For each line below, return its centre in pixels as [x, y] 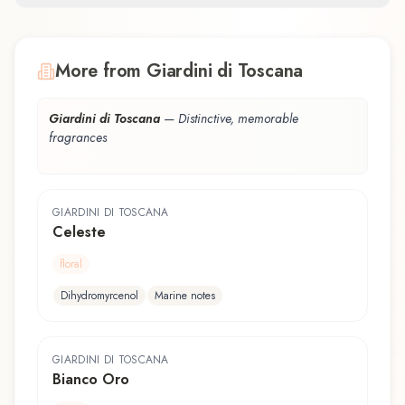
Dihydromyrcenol [99, 295]
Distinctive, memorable [238, 118]
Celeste [79, 231]
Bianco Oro [91, 379]
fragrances [78, 137]
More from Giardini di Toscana [179, 71]
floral [71, 264]
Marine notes [185, 295]
